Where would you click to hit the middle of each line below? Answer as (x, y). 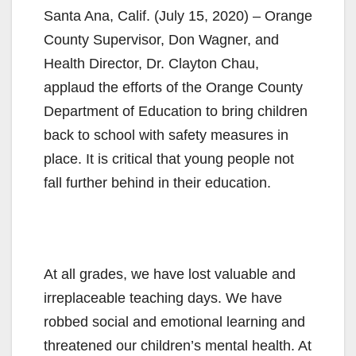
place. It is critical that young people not (169, 159)
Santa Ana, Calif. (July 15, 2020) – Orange (178, 15)
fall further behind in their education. (157, 182)
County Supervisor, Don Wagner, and (161, 39)
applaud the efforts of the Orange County (173, 87)
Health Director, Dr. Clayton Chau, (151, 63)
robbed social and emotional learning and (174, 321)
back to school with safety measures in (166, 135)
